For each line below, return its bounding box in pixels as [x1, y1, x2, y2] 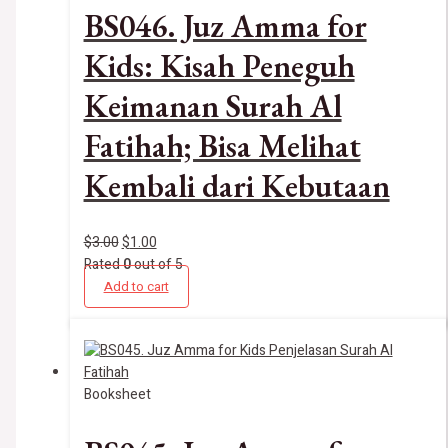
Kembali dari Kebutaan [83, 164, 390, 207]
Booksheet [83, 384, 151, 406]
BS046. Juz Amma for [83, 4, 367, 47]
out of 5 [130, 254, 183, 276]
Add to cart [103, 277, 169, 297]
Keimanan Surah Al [83, 84, 342, 127]
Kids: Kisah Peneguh [83, 44, 355, 87]
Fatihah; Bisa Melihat [83, 124, 361, 167]
